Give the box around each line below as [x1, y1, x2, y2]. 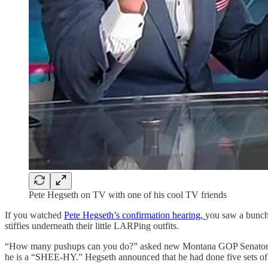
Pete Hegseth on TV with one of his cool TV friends [29, 189, 227, 200]
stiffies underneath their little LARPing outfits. [5, 220, 179, 231]
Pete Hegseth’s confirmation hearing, [64, 209, 205, 220]
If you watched [5, 209, 64, 220]
